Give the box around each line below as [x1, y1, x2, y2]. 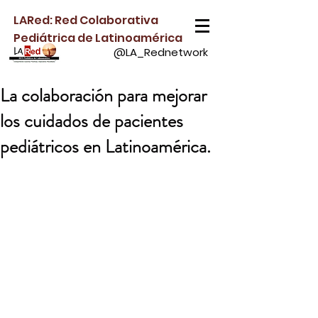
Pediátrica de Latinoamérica [13, 30, 182, 46]
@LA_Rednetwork [114, 45, 208, 60]
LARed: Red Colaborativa [13, 12, 158, 28]
